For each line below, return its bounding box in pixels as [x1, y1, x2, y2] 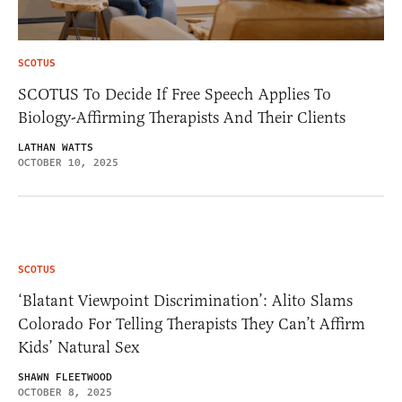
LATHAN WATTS [18, 139, 93, 155]
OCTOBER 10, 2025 [18, 154, 118, 170]
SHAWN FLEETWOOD [18, 369, 112, 385]
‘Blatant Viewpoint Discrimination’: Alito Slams [18, 290, 353, 310]
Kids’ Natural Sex [18, 336, 140, 357]
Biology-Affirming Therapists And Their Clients [18, 107, 350, 127]
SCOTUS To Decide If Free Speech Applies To [18, 83, 331, 104]
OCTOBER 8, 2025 [18, 384, 112, 400]
